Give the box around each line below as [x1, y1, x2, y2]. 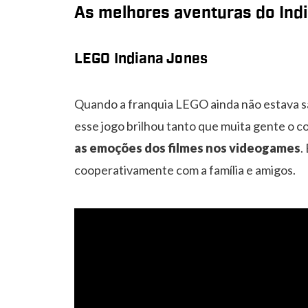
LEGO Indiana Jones [74, 51, 208, 66]
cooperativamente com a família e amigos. [74, 162, 296, 177]
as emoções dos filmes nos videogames [74, 140, 300, 155]
